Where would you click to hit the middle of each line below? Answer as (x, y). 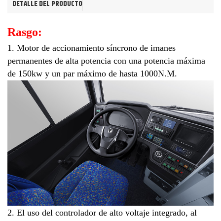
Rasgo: (25, 32)
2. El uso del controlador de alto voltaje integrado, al (102, 213)
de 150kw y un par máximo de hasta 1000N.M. (92, 73)
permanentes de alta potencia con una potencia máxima (106, 60)
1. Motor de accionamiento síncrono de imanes (92, 48)
